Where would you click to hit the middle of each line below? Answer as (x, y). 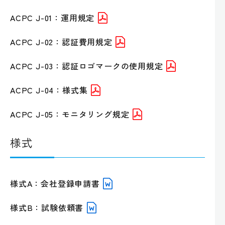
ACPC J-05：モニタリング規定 (70, 114)
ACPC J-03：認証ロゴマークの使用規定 (87, 66)
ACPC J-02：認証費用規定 (61, 42)
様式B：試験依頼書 (47, 208)
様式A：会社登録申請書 (55, 184)
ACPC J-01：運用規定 (52, 18)
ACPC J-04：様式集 (49, 90)
